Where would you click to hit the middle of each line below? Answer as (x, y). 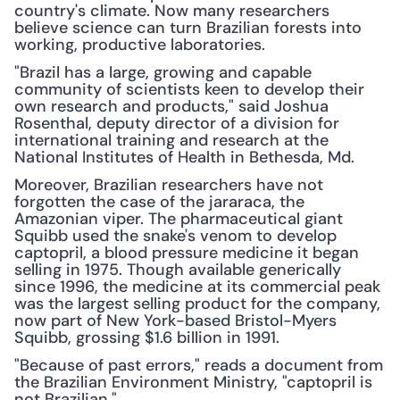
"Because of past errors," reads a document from (199, 365)
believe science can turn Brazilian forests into (188, 28)
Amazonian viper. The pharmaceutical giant (179, 219)
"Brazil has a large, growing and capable (163, 72)
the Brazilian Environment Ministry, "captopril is (193, 382)
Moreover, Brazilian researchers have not (169, 185)
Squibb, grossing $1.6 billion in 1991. (147, 337)
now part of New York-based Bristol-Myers (175, 321)
